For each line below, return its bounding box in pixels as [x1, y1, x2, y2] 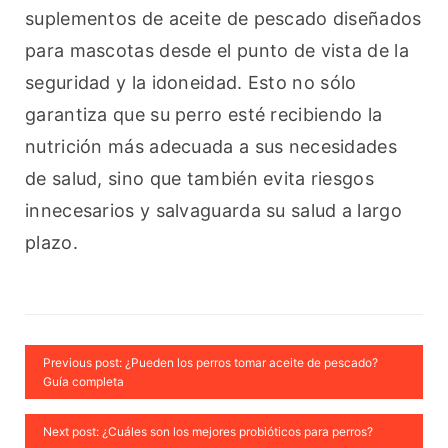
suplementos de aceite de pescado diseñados [25, 8, 422, 30]
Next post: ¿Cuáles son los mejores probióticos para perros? [43, 424, 373, 440]
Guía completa [43, 374, 124, 390]
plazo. [25, 232, 78, 254]
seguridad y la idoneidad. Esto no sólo [25, 72, 357, 94]
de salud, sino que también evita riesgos [25, 168, 374, 190]
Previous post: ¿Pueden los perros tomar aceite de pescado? [43, 355, 378, 371]
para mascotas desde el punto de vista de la [25, 40, 409, 62]
